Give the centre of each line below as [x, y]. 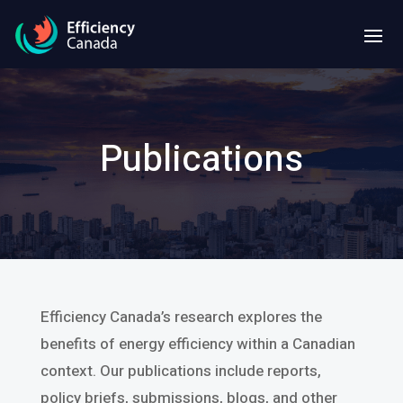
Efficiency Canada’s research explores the [181, 317]
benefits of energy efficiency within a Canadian [197, 344]
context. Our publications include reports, [180, 371]
